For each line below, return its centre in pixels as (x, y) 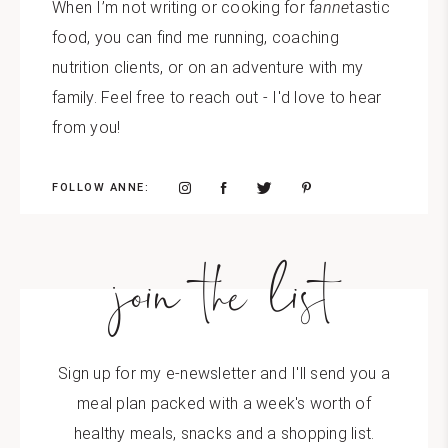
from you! (86, 127)
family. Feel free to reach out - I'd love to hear (217, 97)
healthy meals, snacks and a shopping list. (224, 433)
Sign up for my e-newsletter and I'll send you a (224, 373)
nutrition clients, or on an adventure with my (208, 67)
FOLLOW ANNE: (100, 187)
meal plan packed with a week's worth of (224, 403)
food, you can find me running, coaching (195, 37)
